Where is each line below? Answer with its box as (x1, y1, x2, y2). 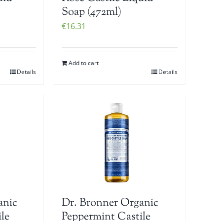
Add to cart (69, 58, 99, 67)
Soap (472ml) (62, 4, 122, 20)
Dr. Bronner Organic (62, 195, 159, 211)
